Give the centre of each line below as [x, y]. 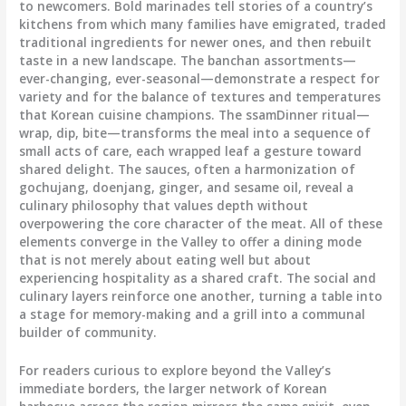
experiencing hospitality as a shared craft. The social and [198, 278]
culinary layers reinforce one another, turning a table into [201, 296]
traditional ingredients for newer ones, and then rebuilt [196, 43]
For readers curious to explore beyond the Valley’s [175, 371]
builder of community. [88, 333]
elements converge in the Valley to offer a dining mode [191, 242]
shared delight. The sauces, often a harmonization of [188, 169]
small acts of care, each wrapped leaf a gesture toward [191, 151]
